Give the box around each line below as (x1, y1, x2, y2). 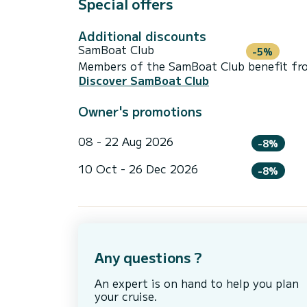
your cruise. (95, 288, 158, 305)
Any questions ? (95, 247, 202, 268)
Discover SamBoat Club (79, 72, 209, 89)
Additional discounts (78, 26, 206, 45)
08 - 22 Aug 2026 (78, 133, 173, 150)
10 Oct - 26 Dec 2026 (78, 160, 198, 177)
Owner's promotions (78, 102, 202, 121)
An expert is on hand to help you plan (95, 275, 299, 292)
